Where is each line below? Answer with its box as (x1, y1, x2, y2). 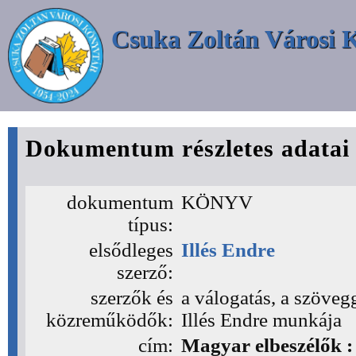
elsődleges (89, 239, 173, 261)
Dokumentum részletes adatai (25, 135, 350, 161)
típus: (128, 214, 173, 235)
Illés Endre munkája (181, 309, 342, 331)
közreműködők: (46, 309, 173, 331)
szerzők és (91, 287, 173, 308)
